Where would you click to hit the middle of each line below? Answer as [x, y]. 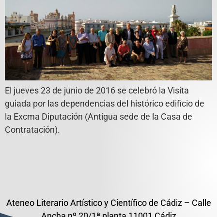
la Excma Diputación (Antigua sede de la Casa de [99, 116]
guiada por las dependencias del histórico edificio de [105, 103]
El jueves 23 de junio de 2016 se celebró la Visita [97, 90]
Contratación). [32, 129]
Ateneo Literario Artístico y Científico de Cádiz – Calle [108, 202]
